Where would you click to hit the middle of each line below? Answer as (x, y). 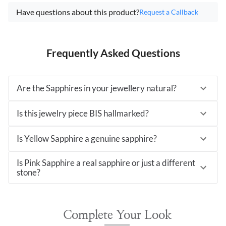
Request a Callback (169, 12)
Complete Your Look (117, 215)
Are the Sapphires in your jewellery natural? (97, 88)
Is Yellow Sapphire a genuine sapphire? (87, 139)
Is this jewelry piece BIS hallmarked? (83, 114)
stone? (29, 172)
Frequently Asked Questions (113, 52)
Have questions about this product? (78, 12)
